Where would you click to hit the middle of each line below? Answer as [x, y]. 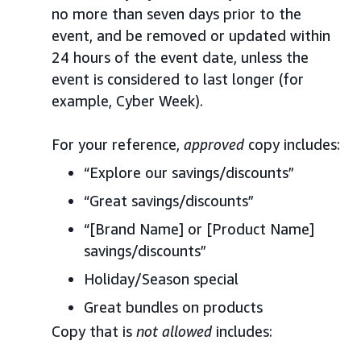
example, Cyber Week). [127, 100]
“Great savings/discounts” [169, 200]
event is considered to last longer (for [178, 79]
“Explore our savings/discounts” [189, 172]
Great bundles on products [173, 307]
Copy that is [94, 331]
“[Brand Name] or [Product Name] [199, 228]
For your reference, [118, 144]
